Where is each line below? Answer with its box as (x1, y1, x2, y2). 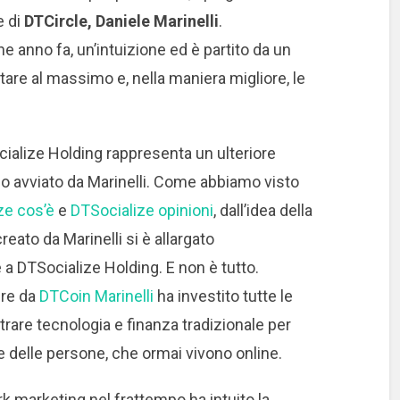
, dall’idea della (212, 201, 312, 221)
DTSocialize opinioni (70, 201, 213, 221)
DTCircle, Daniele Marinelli (23, 12, 219, 31)
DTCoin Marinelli (38, 287, 154, 306)
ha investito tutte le (153, 287, 293, 306)
